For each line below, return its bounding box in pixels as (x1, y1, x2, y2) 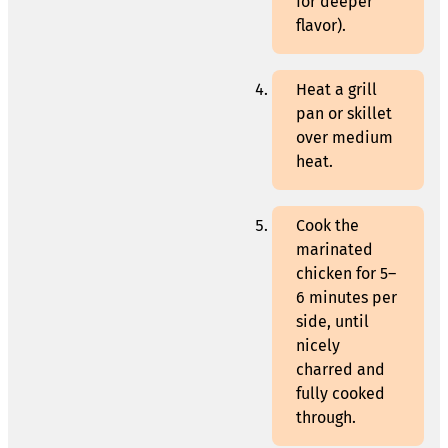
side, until (296, 312, 369, 332)
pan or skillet (296, 104, 392, 124)
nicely (296, 336, 340, 356)
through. (296, 408, 356, 428)
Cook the (296, 216, 359, 236)
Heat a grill (296, 80, 377, 100)
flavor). (296, 16, 346, 36)
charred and (296, 360, 385, 380)
